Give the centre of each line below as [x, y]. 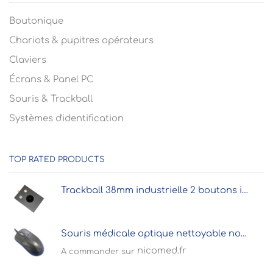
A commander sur [99, 251]
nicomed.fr [162, 250]
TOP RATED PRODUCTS [57, 160]
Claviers [28, 59]
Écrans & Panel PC [51, 79]
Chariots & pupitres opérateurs [81, 40]
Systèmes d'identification [66, 118]
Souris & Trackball [51, 98]
